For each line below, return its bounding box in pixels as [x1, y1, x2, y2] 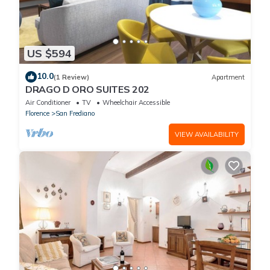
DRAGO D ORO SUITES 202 [25, 83, 149, 96]
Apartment [212, 72, 245, 81]
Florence [25, 109, 49, 118]
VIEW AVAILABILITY [175, 130, 239, 139]
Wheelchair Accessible [102, 98, 170, 107]
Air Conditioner [25, 98, 71, 107]
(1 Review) [54, 72, 89, 81]
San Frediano [55, 109, 95, 118]
